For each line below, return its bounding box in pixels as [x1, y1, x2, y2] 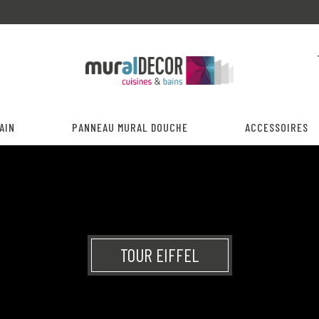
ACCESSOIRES [245, 120, 308, 134]
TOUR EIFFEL [120, 244, 199, 266]
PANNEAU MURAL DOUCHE [72, 120, 188, 134]
